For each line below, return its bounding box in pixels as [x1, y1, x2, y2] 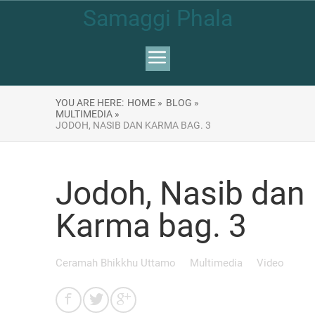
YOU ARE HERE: [56, 97, 124, 108]
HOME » [127, 97, 162, 108]
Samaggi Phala [82, 5, 233, 32]
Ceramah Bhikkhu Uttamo [56, 257, 179, 269]
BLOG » [166, 97, 199, 108]
